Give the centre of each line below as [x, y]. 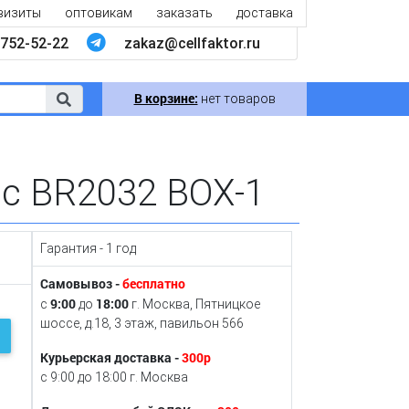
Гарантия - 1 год [88, 249]
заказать [184, 13]
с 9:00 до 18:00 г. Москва [114, 378]
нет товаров [236, 99]
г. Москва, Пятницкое [194, 304]
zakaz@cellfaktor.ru [192, 43]
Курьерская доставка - [110, 358]
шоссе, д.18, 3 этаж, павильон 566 [142, 324]
